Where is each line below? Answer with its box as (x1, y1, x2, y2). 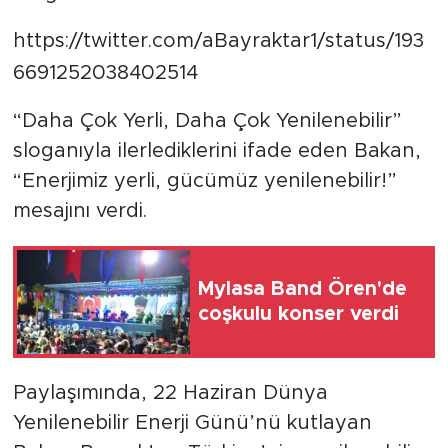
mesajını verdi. (12, 201, 147, 221)
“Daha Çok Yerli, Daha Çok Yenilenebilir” (12, 111, 402, 131)
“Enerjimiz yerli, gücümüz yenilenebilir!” (12, 171, 397, 191)
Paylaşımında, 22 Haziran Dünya (12, 383, 328, 403)
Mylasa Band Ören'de (198, 279, 407, 299)
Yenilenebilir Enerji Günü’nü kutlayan (12, 413, 372, 433)
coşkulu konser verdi (198, 304, 399, 324)
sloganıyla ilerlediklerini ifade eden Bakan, (12, 141, 421, 161)
